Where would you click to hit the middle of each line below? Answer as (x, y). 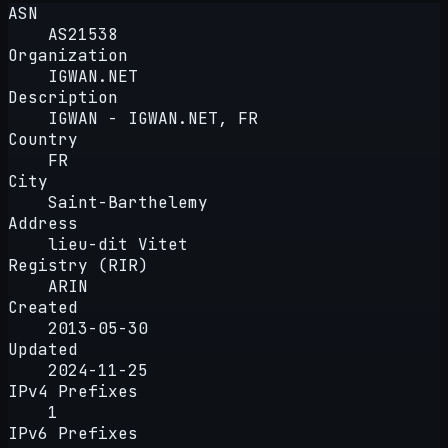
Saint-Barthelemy (128, 202)
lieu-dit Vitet (118, 244)
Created (43, 307)
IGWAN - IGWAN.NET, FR (153, 118)
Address (43, 223)
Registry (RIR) (78, 265)
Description (63, 97)
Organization (68, 55)
